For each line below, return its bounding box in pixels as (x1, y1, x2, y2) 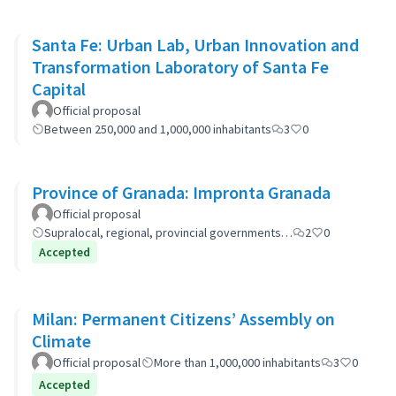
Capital (32, 78, 86, 100)
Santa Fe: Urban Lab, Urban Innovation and (32, 34, 359, 56)
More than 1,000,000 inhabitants (154, 354, 321, 370)
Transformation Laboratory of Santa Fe (32, 56, 329, 78)
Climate (32, 330, 91, 352)
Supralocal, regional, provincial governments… (44, 225, 293, 240)
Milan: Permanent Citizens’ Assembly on (32, 308, 335, 330)
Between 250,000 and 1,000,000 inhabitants (44, 121, 271, 137)
